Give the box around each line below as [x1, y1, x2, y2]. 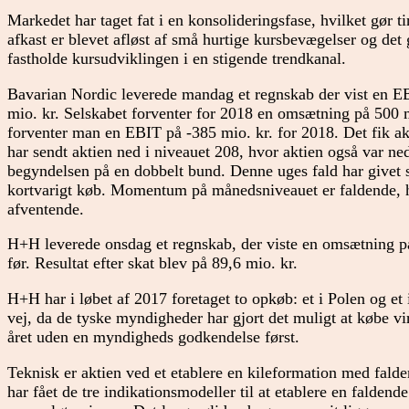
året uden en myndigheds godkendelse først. [7, 327, 299, 346]
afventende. [7, 199, 84, 218]
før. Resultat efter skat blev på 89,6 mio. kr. [7, 254, 298, 273]
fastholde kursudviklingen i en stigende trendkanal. [7, 49, 346, 68]
